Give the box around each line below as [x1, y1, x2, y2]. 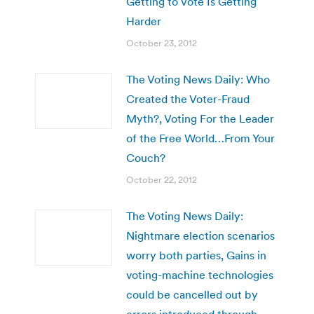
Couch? [126, 150, 165, 165]
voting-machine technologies [126, 267, 273, 282]
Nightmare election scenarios [126, 228, 275, 243]
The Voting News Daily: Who [126, 71, 270, 86]
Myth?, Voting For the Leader [126, 111, 274, 125]
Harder [126, 13, 161, 28]
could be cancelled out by [126, 287, 258, 301]
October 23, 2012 [126, 36, 197, 49]
